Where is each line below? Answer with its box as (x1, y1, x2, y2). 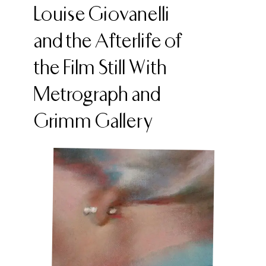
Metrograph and (33, 81, 161, 106)
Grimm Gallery (33, 107, 153, 133)
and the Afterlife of (33, 27, 182, 53)
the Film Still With (33, 54, 167, 80)
